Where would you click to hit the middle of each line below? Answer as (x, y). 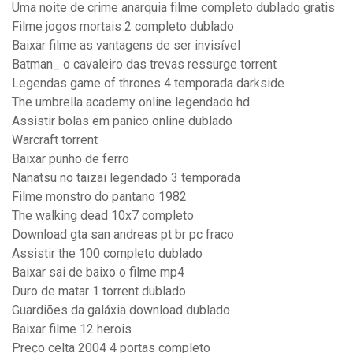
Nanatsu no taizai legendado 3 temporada (126, 178)
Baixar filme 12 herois (72, 329)
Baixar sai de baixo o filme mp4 (98, 273)
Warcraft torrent (55, 140)
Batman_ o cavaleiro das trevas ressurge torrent (144, 65)
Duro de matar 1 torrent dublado (99, 292)
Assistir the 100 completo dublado (107, 254)
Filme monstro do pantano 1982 (99, 197)
